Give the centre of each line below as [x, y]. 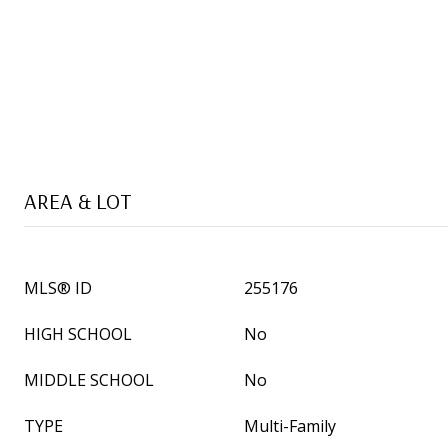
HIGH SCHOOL [78, 334]
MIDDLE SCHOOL [89, 380]
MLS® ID [58, 288]
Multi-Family [290, 426]
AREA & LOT [78, 201]
